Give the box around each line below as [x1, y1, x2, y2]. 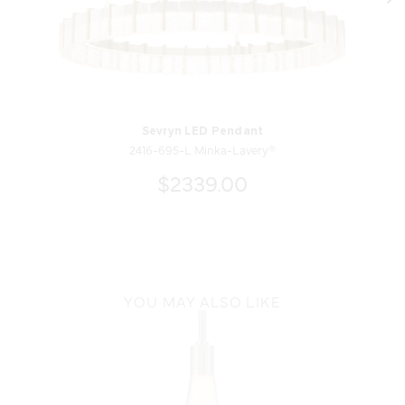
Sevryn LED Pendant [141, 126, 264, 138]
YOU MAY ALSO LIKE [124, 291, 281, 312]
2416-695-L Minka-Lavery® [129, 141, 276, 158]
